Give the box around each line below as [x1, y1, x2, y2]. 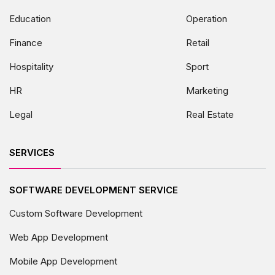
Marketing [186, 84, 228, 96]
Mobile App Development [9, 255, 117, 267]
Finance [9, 36, 42, 48]
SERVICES [9, 146, 55, 158]
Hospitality [9, 60, 53, 72]
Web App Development [9, 231, 108, 243]
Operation [186, 12, 227, 25]
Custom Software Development [9, 207, 142, 219]
